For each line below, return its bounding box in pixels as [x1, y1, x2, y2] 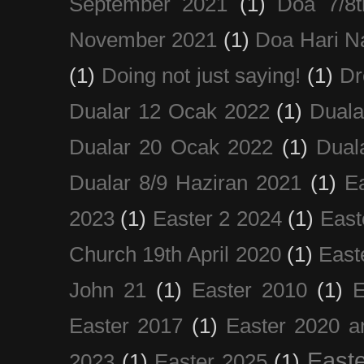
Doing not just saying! [101, 63, 301, 87]
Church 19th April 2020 [69, 242, 281, 266]
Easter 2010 [192, 278, 308, 301]
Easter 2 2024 [153, 206, 282, 230]
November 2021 [69, 28, 218, 51]
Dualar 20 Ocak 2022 [69, 135, 274, 158]
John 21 [69, 278, 147, 301]
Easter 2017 [69, 314, 184, 337]
